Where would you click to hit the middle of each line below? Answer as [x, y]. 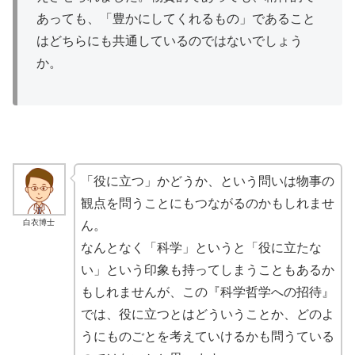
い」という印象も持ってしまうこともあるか [207, 269]
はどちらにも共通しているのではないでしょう [170, 41]
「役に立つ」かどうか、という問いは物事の [207, 181]
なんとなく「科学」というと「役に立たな [201, 247]
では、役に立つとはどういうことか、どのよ [207, 314]
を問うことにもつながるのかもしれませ [220, 203]
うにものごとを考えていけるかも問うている [207, 336]
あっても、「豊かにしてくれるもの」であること [176, 19]
